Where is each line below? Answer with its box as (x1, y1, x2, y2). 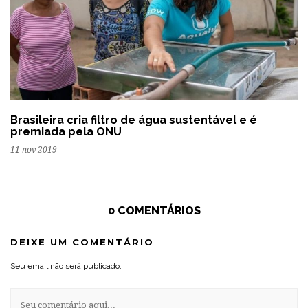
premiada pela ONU (10, 125, 122, 139)
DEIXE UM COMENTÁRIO (10, 236, 154, 248)
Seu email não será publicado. (10, 261, 122, 272)
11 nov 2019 (10, 145, 57, 155)
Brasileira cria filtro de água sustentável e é (10, 113, 257, 127)
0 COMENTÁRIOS (107, 204, 201, 218)
